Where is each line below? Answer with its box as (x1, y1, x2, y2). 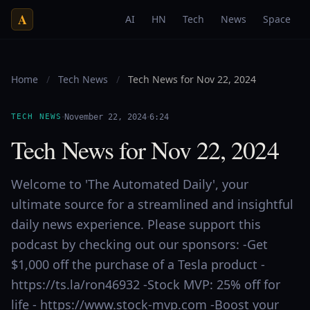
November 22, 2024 (64, 112, 147, 122)
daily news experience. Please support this (11, 216, 261, 232)
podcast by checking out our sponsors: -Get (11, 236, 268, 253)
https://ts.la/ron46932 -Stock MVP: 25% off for (11, 276, 280, 293)
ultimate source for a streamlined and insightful (11, 196, 293, 212)
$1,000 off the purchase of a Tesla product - (11, 256, 265, 273)
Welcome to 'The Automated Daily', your (11, 176, 248, 192)
